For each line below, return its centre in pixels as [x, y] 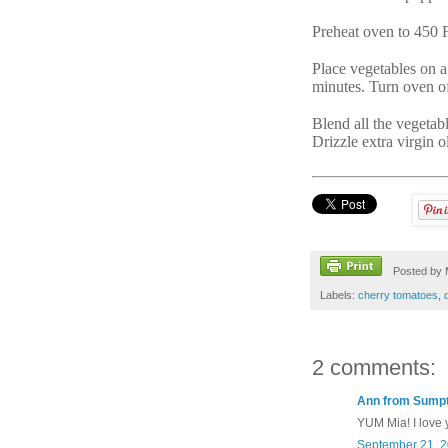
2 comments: [374, 367]
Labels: [339, 294]
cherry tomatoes [398, 294]
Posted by [418, 270]
